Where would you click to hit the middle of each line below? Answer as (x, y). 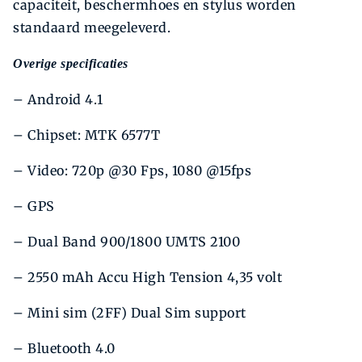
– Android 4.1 (58, 100)
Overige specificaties (71, 64)
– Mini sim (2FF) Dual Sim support (130, 313)
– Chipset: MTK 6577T (86, 135)
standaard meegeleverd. (92, 28)
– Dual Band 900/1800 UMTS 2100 (126, 242)
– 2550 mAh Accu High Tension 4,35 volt (147, 278)
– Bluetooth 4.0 (64, 349)
